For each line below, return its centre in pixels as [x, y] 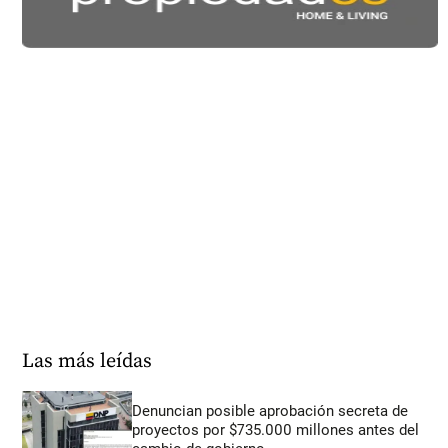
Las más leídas [87, 362]
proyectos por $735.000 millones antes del [276, 430]
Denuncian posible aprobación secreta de [270, 411]
